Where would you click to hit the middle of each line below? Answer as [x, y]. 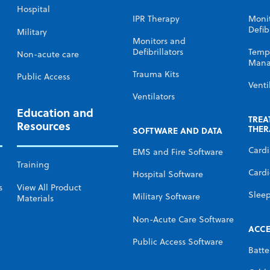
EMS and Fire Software [178, 152]
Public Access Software [178, 241]
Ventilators [154, 97]
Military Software [166, 197]
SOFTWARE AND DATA [177, 131]
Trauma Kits [156, 74]
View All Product [49, 187]
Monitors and [159, 41]
